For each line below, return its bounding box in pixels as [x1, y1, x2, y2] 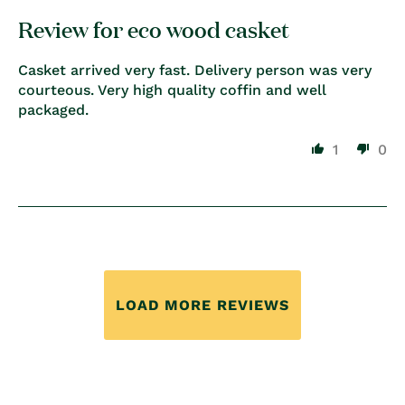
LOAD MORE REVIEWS [116, 297, 289, 314]
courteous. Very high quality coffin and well [18, 81, 326, 99]
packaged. [18, 101, 89, 118]
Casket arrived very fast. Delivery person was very [18, 61, 372, 79]
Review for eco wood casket [18, 14, 289, 43]
